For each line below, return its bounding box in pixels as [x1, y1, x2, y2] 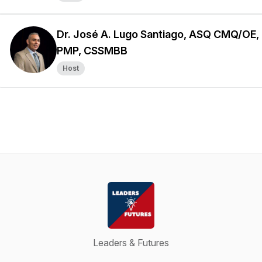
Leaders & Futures [93, 237, 169, 249]
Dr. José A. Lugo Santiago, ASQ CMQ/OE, [57, 28, 259, 40]
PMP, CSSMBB [57, 44, 127, 57]
